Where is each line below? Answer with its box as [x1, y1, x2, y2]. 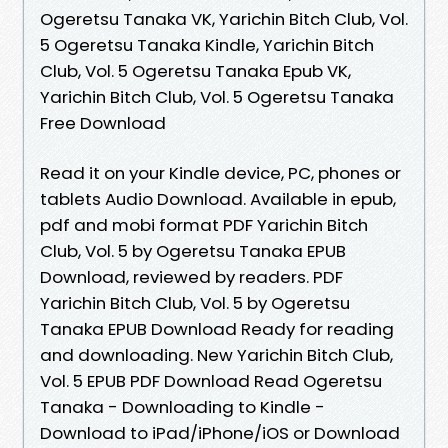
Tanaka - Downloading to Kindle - [40, 394, 325, 419]
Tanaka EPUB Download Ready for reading [40, 316, 394, 341]
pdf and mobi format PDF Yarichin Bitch [40, 212, 368, 237]
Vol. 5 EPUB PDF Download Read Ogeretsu [40, 368, 382, 393]
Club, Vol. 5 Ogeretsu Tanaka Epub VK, [40, 58, 351, 83]
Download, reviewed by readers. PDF [40, 264, 343, 289]
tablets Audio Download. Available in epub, [40, 186, 396, 211]
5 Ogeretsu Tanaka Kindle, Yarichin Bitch [40, 32, 374, 57]
